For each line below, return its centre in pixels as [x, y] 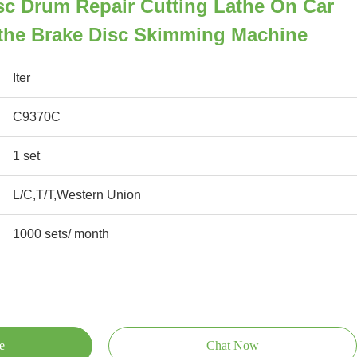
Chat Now [233, 345]
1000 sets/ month [61, 234]
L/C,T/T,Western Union [77, 195]
